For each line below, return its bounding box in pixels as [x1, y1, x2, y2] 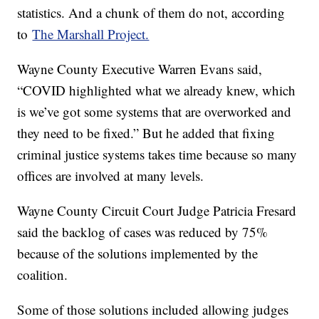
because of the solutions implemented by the [17, 244, 258, 263]
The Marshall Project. [32, 25, 150, 43]
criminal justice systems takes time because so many [17, 145, 298, 164]
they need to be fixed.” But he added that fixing [17, 124, 276, 142]
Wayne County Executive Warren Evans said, [17, 60, 263, 78]
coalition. [17, 266, 73, 284]
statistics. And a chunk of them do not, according [17, 4, 286, 22]
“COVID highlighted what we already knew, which [17, 81, 296, 100]
